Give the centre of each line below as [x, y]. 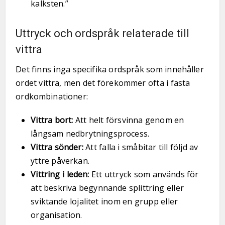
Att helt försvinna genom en [129, 120]
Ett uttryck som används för [144, 174]
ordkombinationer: [52, 96]
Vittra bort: [52, 120]
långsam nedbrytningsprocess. [90, 134]
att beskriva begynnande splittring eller [107, 188]
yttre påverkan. [60, 161]
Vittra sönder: [57, 147]
